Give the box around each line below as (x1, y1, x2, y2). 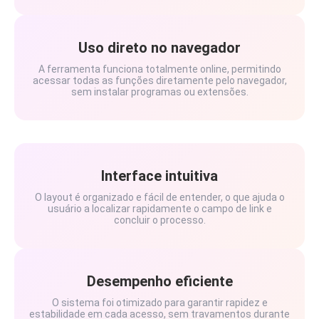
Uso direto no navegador (78, 39, 241, 56)
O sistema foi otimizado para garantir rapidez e (51, 297, 268, 308)
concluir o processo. (113, 214, 206, 226)
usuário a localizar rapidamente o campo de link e (47, 203, 272, 214)
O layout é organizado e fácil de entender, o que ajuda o (34, 192, 285, 203)
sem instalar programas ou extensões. (70, 86, 249, 98)
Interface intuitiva (101, 167, 218, 184)
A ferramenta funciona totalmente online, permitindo (38, 63, 281, 75)
